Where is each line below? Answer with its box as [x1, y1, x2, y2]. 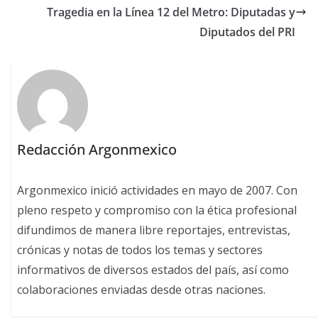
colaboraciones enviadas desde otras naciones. [17, 281, 266, 297]
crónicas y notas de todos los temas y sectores [17, 241, 263, 258]
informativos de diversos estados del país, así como [17, 261, 290, 278]
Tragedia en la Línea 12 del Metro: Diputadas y [47, 4, 295, 21]
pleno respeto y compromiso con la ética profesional [17, 202, 297, 218]
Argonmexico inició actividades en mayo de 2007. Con [17, 182, 298, 198]
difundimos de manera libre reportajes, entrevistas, [17, 221, 291, 238]
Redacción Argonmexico [17, 139, 177, 159]
